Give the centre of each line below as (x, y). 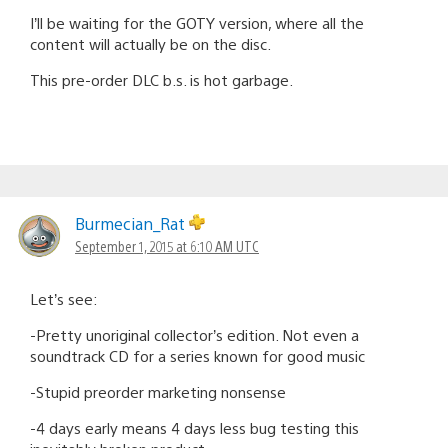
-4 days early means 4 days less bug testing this (194, 427)
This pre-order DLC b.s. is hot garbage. (161, 79)
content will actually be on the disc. (150, 43)
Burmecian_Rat (132, 223)
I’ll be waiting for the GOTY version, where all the (197, 22)
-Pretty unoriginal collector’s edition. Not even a (194, 334)
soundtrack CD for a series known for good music (197, 355)
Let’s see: (64, 298)
